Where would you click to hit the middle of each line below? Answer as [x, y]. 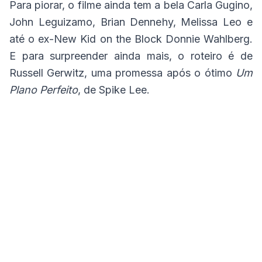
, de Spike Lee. [114, 90]
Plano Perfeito [44, 90]
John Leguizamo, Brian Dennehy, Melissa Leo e [131, 22]
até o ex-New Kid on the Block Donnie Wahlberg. [131, 39]
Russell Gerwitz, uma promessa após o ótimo [123, 73]
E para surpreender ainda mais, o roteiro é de [131, 56]
